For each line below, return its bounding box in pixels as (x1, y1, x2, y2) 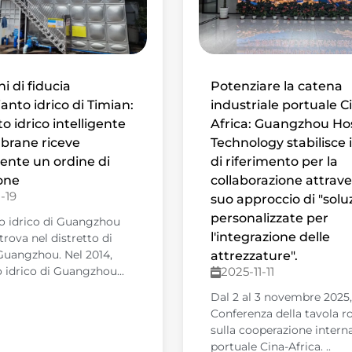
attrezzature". (210, 248, 298, 264)
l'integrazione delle (210, 229, 330, 245)
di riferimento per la (210, 154, 338, 170)
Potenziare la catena (210, 79, 343, 94)
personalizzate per (210, 211, 328, 226)
